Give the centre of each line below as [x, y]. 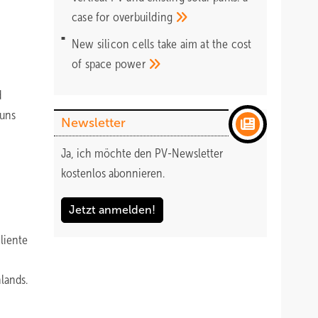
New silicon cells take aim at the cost [162, 44]
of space [93, 64]
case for [92, 17]
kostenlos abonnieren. [113, 173]
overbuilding [144, 17]
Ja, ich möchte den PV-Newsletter [142, 153]
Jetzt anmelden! [112, 210]
